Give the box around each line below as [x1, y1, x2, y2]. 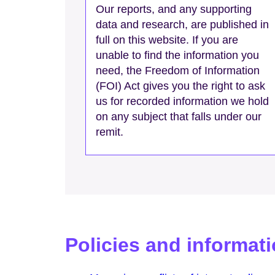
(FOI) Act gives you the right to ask [96, 80, 266, 93]
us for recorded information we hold [96, 95, 269, 108]
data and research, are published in [96, 18, 269, 31]
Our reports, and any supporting [96, 3, 252, 16]
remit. [96, 126, 124, 139]
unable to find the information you [96, 49, 260, 62]
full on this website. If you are [96, 34, 239, 47]
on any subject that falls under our [96, 110, 262, 123]
